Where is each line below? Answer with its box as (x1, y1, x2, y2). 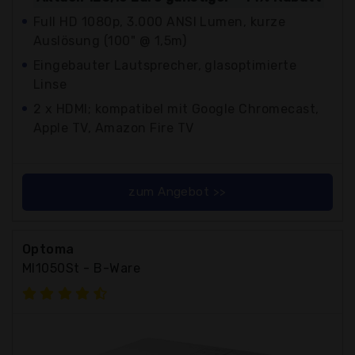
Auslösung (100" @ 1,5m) (33, 32, 187, 48)
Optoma (22, 241, 74, 257)
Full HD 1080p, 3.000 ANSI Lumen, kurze (33, 13, 286, 29)
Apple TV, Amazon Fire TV (33, 120, 194, 136)
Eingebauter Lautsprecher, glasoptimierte (33, 57, 297, 73)
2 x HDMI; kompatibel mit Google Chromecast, (33, 101, 319, 116)
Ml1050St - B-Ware (22, 260, 141, 276)
